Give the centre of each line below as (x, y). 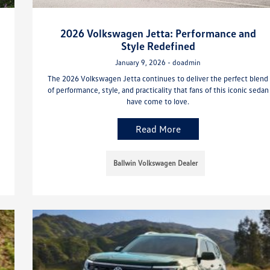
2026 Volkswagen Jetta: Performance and (158, 33)
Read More (158, 129)
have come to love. (158, 101)
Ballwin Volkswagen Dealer (156, 163)
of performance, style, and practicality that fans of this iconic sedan (158, 89)
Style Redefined (158, 46)
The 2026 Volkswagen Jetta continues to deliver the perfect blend (158, 78)
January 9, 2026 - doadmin (158, 62)
